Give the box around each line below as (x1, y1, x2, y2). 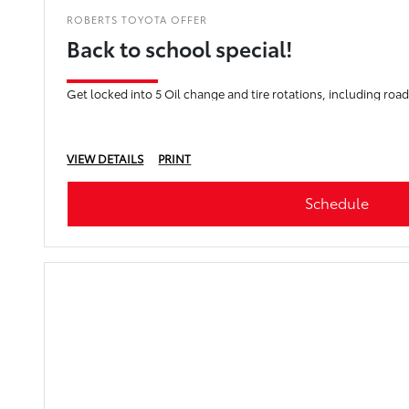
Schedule (304, 192, 369, 214)
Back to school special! (67, 33, 294, 64)
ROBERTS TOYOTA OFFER (67, 12, 208, 27)
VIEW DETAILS (67, 150, 144, 167)
